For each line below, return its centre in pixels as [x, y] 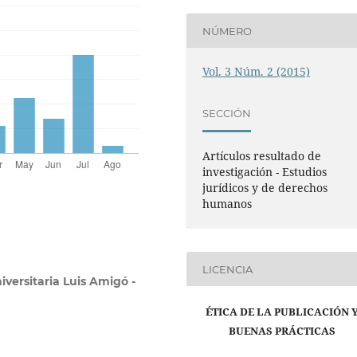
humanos [228, 204]
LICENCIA [228, 269]
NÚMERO [228, 31]
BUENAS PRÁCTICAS [282, 331]
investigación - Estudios [265, 172]
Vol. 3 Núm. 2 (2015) [257, 72]
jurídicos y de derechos [265, 188]
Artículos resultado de [262, 156]
